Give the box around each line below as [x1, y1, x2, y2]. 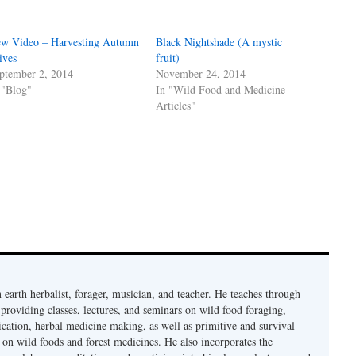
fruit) [156, 50, 180, 65]
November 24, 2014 [156, 66, 246, 81]
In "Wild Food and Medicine [156, 82, 286, 97]
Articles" [156, 98, 196, 113]
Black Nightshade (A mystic [156, 34, 283, 49]
